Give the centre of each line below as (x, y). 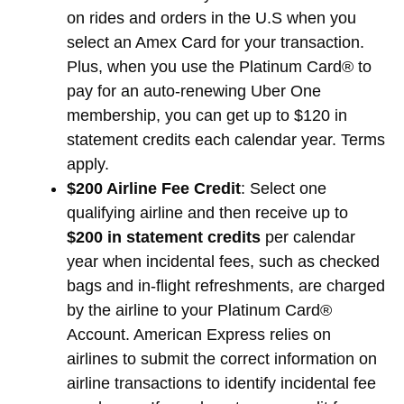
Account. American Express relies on (199, 334)
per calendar (308, 237)
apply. (88, 164)
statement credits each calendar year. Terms (226, 139)
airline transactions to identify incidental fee (221, 383)
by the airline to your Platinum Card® (199, 310)
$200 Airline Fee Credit (154, 188)
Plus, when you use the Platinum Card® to (219, 66)
